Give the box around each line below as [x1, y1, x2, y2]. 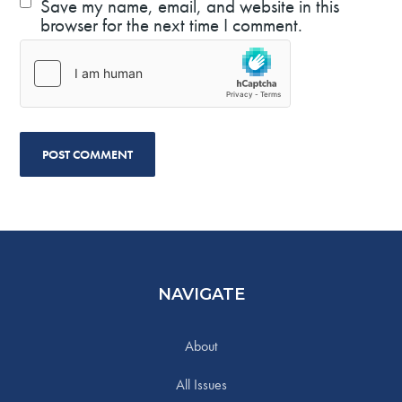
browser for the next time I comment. [40, 12, 303, 37]
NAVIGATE [157, 284, 245, 304]
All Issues [175, 374, 227, 394]
